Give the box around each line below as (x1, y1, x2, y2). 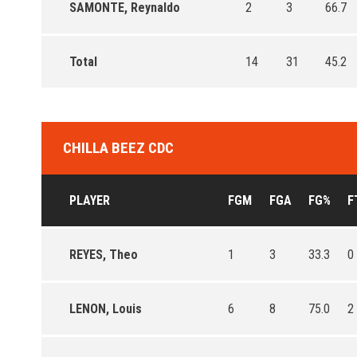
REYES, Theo (69, 246, 138, 262)
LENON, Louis (69, 300, 142, 316)
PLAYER (69, 192, 110, 208)
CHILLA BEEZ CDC (63, 138, 174, 157)
